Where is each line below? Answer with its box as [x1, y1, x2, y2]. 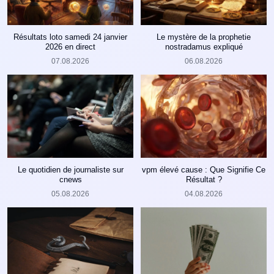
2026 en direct [45, 42, 95, 51]
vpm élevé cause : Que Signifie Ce [142, 165, 265, 174]
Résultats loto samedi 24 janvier [13, 32, 127, 42]
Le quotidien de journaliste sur [17, 165, 124, 174]
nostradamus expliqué [165, 42, 243, 51]
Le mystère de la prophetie [157, 32, 251, 42]
